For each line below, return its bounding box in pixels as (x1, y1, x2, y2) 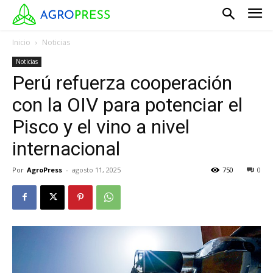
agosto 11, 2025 (72, 165, 121, 174)
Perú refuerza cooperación (12, 71, 232, 94)
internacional (12, 136, 120, 160)
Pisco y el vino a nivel (12, 115, 190, 138)
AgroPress (27, 165, 62, 174)
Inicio (12, 37, 30, 48)
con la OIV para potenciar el (12, 93, 243, 116)
